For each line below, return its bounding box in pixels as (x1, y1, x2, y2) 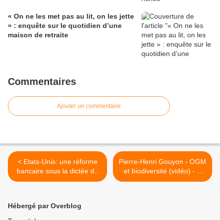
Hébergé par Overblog (8, 202, 82, 210)
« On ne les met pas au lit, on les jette (8, 12, 134, 21)
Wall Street (41, 176, 74, 185)
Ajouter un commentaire (57, 103, 121, 110)
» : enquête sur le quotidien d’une (8, 22, 122, 30)
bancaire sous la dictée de (17, 167, 98, 175)
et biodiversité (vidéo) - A (124, 167, 201, 175)
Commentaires (8, 76, 76, 87)
